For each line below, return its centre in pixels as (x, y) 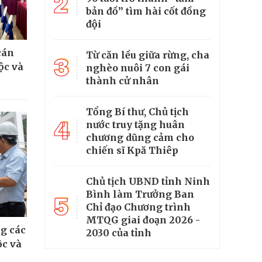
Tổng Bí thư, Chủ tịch (137, 112)
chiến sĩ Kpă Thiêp (132, 151)
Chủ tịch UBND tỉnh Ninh (148, 182)
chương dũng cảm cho (140, 138)
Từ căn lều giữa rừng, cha (148, 55)
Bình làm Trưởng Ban (140, 194)
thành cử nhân (123, 81)
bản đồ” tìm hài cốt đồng (146, 11)
